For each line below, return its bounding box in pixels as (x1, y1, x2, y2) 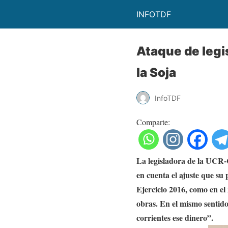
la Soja (136, 65, 176, 80)
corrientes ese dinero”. (136, 212, 213, 223)
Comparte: (136, 117, 170, 127)
